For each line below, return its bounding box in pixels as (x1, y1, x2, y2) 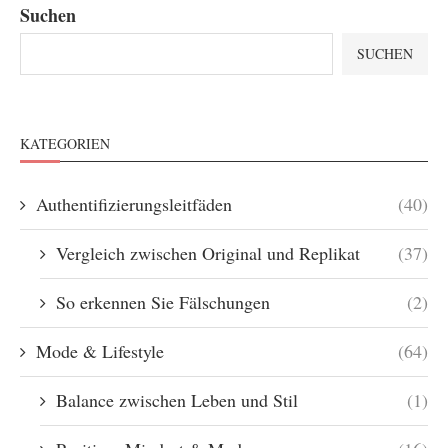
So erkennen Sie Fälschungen (56, 290, 270, 314)
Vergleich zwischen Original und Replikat (56, 241, 360, 265)
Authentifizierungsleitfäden (36, 192, 232, 216)
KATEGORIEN (20, 134, 110, 153)
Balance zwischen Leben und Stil (56, 388, 298, 412)
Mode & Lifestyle (36, 339, 164, 363)
